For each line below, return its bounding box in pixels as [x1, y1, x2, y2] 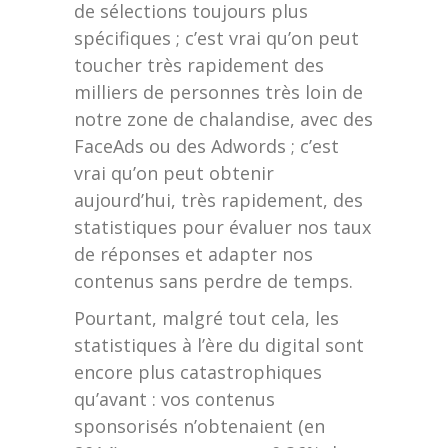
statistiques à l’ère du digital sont [74, 333, 364, 357]
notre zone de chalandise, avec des [74, 107, 373, 131]
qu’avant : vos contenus [74, 387, 275, 411]
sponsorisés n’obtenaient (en [74, 414, 325, 438]
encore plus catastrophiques [74, 360, 322, 384]
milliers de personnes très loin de [74, 80, 363, 104]
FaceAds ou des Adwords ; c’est [74, 134, 339, 158]
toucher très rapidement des [74, 53, 324, 77]
